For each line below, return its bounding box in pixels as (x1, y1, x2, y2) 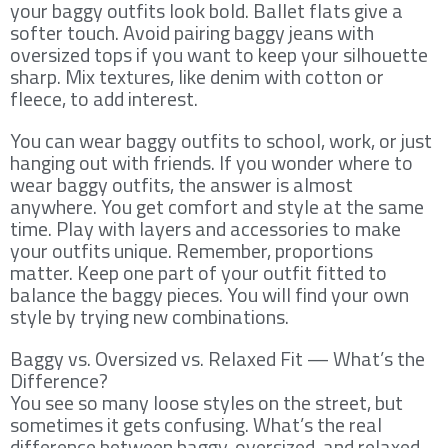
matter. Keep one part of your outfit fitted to (10, 256, 387, 288)
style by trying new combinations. (10, 300, 289, 332)
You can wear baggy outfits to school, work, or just (10, 124, 432, 156)
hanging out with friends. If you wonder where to (10, 146, 413, 178)
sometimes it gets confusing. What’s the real (10, 408, 382, 440)
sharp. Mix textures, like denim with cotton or (10, 60, 384, 92)
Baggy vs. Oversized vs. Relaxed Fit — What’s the (10, 342, 425, 374)
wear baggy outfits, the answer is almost (10, 168, 353, 200)
